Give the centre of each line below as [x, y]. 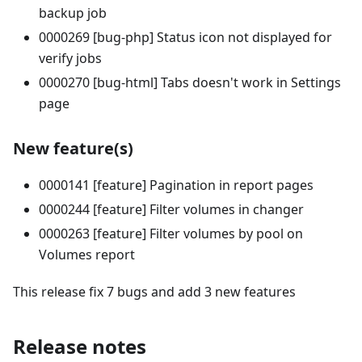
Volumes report [87, 254]
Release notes [80, 346]
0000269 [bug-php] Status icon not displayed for [185, 37]
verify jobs [70, 58]
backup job [73, 13]
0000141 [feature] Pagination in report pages [176, 185]
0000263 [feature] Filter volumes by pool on [171, 233]
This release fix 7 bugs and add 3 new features [154, 291]
